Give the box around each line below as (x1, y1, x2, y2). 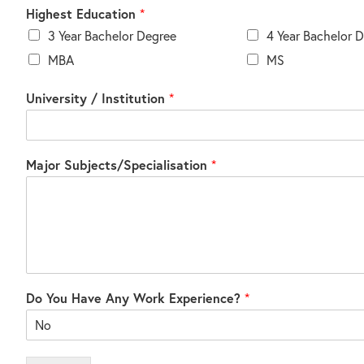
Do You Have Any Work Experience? (25, 288, 245, 306)
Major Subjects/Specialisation (25, 155, 211, 173)
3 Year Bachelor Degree (47, 26, 176, 44)
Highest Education (25, 4, 140, 22)
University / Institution (25, 89, 169, 106)
